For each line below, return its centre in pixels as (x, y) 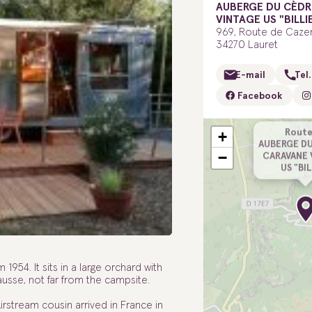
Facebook (259, 96)
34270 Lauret (247, 45)
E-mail (250, 76)
